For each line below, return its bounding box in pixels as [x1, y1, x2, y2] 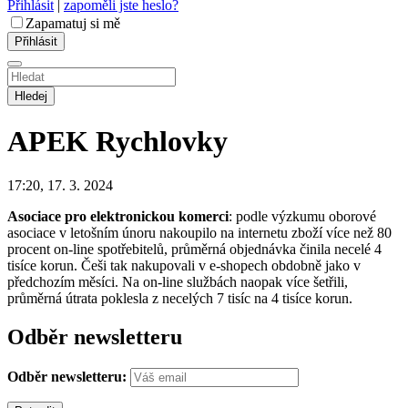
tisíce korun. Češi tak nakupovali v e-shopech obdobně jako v [7, 258, 361, 274]
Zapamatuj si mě [25, 15, 120, 31]
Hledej [15, 88, 47, 103]
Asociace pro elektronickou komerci [7, 209, 229, 225]
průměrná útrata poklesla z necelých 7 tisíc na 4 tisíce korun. [7, 291, 352, 307]
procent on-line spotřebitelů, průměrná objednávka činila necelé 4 [7, 241, 382, 258]
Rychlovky [96, 124, 228, 158]
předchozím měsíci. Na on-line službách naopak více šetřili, [7, 274, 348, 291]
